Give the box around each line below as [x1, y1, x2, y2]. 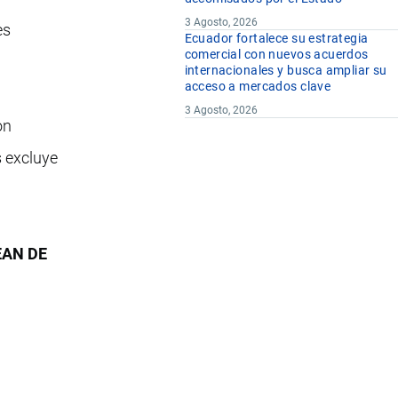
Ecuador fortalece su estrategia [184, 31, 369, 46]
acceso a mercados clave [184, 79, 331, 94]
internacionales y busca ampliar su [184, 63, 387, 78]
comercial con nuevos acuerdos [184, 47, 369, 62]
